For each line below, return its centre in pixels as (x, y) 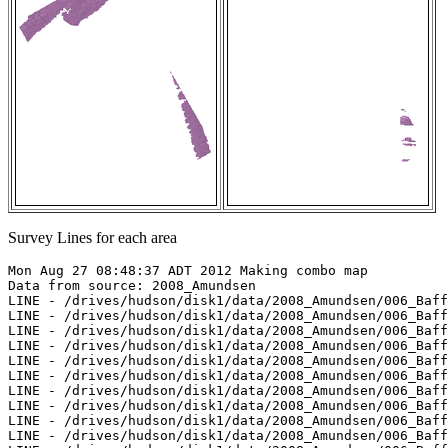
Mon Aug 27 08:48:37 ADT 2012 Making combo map (188, 271)
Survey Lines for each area (92, 238)
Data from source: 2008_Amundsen (132, 286)
